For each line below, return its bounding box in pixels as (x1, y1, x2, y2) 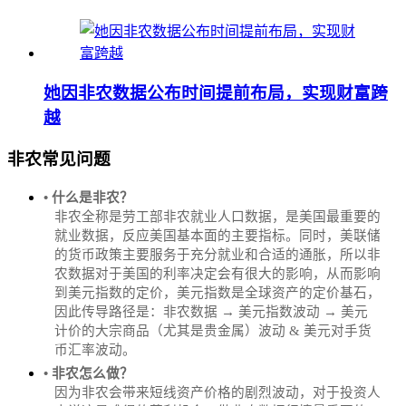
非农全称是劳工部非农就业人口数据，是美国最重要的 (54, 208, 381, 224)
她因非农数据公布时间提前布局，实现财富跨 (43, 83, 388, 103)
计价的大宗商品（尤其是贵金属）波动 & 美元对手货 (54, 323, 372, 338)
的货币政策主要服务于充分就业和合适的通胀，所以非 (54, 246, 381, 262)
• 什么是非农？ (43, 189, 133, 205)
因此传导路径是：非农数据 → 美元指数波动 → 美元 (54, 304, 368, 319)
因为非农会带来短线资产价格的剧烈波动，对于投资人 (54, 384, 381, 400)
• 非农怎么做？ (43, 365, 133, 381)
